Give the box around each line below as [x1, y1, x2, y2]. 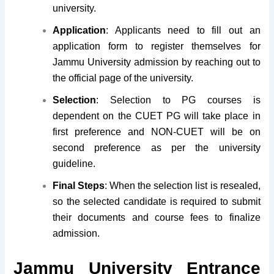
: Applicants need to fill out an [106, 24, 261, 35]
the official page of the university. [53, 72, 199, 83]
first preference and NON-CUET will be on [53, 126, 261, 137]
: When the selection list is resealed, [105, 180, 261, 191]
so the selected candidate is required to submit [53, 196, 261, 207]
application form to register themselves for [53, 40, 261, 51]
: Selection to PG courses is [96, 94, 261, 105]
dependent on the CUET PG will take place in [53, 110, 261, 121]
